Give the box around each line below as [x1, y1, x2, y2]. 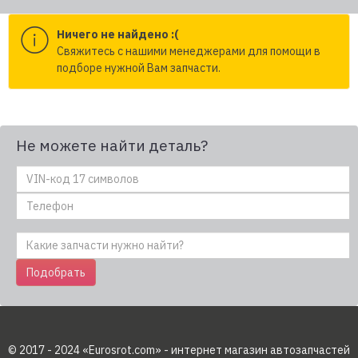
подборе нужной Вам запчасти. [57, 61, 221, 75]
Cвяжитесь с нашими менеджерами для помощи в [57, 44, 320, 58]
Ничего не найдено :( [57, 27, 178, 42]
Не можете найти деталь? [16, 136, 208, 155]
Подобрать [26, 265, 86, 280]
